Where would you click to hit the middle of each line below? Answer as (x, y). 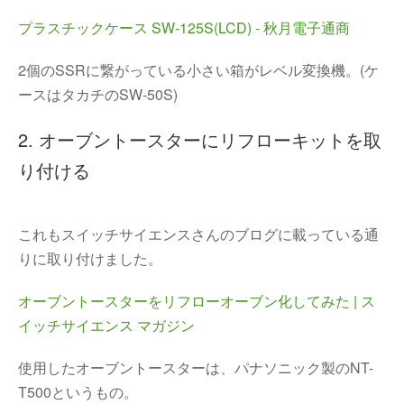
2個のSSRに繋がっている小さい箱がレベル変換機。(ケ (198, 70)
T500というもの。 (78, 392)
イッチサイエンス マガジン (106, 325)
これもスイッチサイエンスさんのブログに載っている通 (198, 234)
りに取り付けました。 (90, 258)
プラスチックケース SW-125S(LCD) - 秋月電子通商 (184, 28)
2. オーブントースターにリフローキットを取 (200, 139)
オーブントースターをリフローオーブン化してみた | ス (197, 301)
